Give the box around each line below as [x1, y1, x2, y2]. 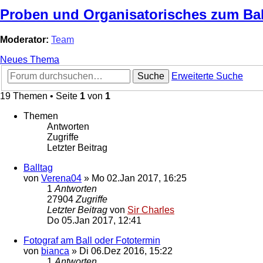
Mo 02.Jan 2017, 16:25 [92, 173, 187, 183]
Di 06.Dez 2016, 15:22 [79, 245, 173, 256]
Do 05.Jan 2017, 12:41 [47, 215, 141, 225]
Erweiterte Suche [171, 70, 243, 81]
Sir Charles [127, 204, 174, 215]
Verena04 [41, 173, 82, 183]
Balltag [23, 162, 53, 173]
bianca [41, 245, 69, 256]
